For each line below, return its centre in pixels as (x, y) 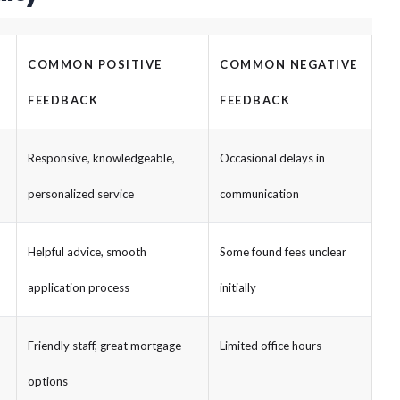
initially (238, 287)
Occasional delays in (272, 158)
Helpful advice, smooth (87, 251)
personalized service (81, 193)
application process (79, 287)
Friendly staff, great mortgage (104, 345)
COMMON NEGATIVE (289, 64)
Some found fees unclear (283, 251)
